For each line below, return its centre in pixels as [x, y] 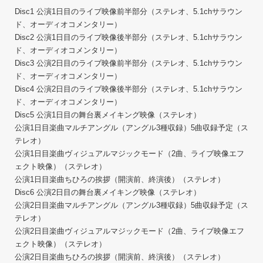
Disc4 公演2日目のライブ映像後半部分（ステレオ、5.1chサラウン [129, 89]
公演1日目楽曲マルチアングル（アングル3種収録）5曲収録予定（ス [131, 128]
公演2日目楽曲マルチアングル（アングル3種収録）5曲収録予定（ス [131, 205]
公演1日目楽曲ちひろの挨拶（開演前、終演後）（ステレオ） [120, 179]
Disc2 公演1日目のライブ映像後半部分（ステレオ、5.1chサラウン [129, 37]
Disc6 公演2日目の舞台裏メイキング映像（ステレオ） [108, 192]
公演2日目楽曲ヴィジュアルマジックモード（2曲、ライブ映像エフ [129, 231]
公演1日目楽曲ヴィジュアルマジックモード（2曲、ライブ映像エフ [129, 154]
